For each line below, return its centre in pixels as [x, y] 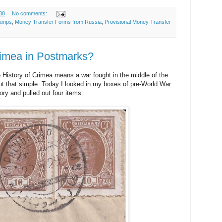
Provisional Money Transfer [138, 22]
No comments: [30, 14]
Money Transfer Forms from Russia [58, 22]
